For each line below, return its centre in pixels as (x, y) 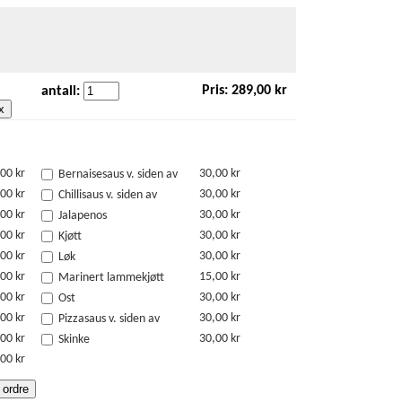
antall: (62, 92)
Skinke (74, 340)
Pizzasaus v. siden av (109, 319)
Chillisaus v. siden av (108, 196)
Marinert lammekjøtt (111, 278)
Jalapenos (83, 216)
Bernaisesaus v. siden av (118, 175)
